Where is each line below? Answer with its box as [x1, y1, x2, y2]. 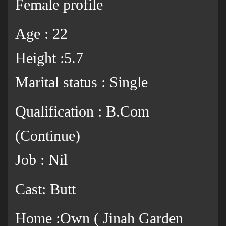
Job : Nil [15, 151, 68, 168]
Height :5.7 [15, 49, 83, 67]
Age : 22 [15, 25, 68, 42]
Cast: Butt [15, 181, 76, 198]
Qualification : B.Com [15, 103, 149, 120]
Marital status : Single [15, 74, 148, 91]
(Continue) [15, 127, 80, 144]
